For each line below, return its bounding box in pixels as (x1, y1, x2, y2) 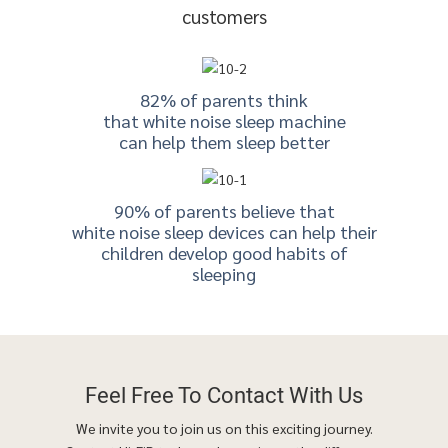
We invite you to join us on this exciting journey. (75, 419, 373, 438)
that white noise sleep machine (102, 109, 346, 133)
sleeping (192, 261, 256, 285)
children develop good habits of (100, 240, 348, 264)
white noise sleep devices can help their (71, 219, 377, 243)
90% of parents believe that (113, 198, 335, 222)
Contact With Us (207, 379, 363, 412)
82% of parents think (140, 88, 308, 112)
